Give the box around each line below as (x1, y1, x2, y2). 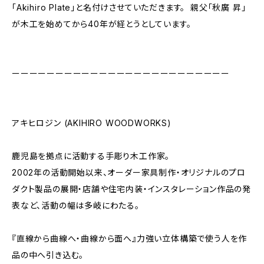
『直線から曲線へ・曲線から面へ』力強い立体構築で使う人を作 (12, 233, 247, 243)
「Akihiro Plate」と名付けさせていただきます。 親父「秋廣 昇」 (12, 2, 246, 12)
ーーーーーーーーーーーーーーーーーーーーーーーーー (12, 68, 230, 78)
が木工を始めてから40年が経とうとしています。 (12, 19, 192, 29)
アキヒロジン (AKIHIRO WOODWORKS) (12, 118, 171, 128)
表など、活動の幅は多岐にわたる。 (12, 200, 140, 210)
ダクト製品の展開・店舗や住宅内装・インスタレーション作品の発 (12, 184, 252, 194)
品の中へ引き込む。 (12, 250, 84, 260)
